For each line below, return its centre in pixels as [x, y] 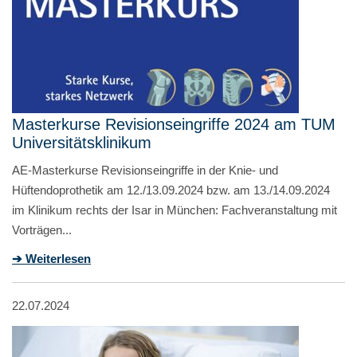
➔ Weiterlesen [51, 258]
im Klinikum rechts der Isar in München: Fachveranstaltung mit [175, 210]
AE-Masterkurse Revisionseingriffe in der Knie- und [145, 170]
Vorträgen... [42, 229]
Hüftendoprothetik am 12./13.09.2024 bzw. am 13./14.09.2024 [171, 190]
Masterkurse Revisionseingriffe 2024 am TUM [174, 124]
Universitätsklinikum [82, 142]
